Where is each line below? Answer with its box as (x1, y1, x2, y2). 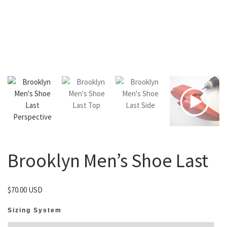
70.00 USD (11, 184, 43, 195)
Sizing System (8, 206, 62, 214)
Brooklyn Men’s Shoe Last (8, 148, 208, 172)
